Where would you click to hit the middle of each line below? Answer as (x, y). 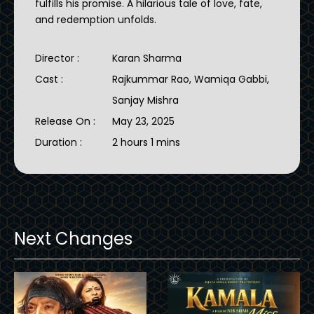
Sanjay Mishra (145, 100)
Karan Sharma (147, 58)
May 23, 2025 (143, 121)
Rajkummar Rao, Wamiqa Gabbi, (191, 79)
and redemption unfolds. (96, 19)
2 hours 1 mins (146, 142)
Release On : (67, 121)
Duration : (60, 142)
